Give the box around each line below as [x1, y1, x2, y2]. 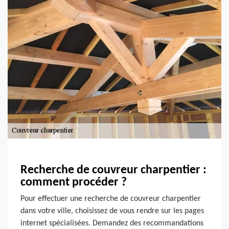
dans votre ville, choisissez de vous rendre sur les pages [20, 207, 204, 216]
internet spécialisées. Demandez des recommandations [20, 219, 203, 228]
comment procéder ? [20, 176, 127, 189]
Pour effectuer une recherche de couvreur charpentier [20, 195, 201, 203]
